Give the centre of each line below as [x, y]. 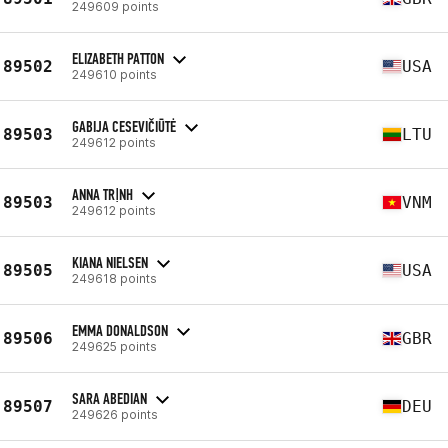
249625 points [114, 346]
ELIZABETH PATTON [118, 58]
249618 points [114, 278]
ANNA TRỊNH [102, 194]
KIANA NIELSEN [110, 262]
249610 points [114, 74]
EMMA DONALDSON [120, 330]
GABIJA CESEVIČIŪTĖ [124, 126]
